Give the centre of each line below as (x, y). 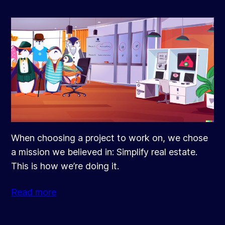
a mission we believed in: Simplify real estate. (104, 152)
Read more (34, 192)
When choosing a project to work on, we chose (110, 138)
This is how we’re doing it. (65, 166)
